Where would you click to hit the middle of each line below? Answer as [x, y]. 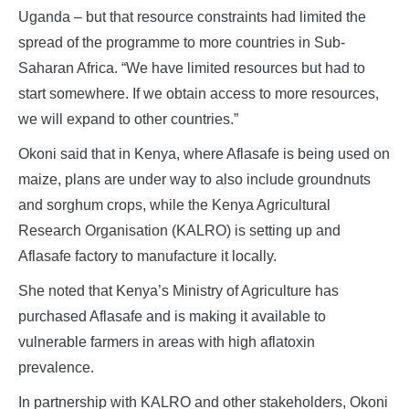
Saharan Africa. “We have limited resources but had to [192, 68]
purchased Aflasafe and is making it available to [172, 317]
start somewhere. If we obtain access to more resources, [199, 94]
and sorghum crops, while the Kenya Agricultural [174, 205]
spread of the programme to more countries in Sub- [182, 43]
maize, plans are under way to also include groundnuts [194, 180]
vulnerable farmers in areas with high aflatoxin [167, 342]
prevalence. [56, 368]
